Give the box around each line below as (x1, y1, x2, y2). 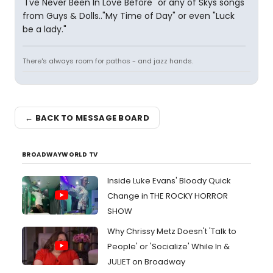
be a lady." (23, 23, 66, 35)
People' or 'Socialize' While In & (107, 241, 230, 252)
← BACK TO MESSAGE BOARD (25, 112, 149, 124)
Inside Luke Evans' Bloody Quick (107, 175, 231, 186)
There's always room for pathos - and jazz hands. (23, 56, 193, 66)
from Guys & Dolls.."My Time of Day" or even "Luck (23, 10, 235, 22)
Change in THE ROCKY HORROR (107, 190, 228, 202)
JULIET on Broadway (107, 256, 185, 268)
